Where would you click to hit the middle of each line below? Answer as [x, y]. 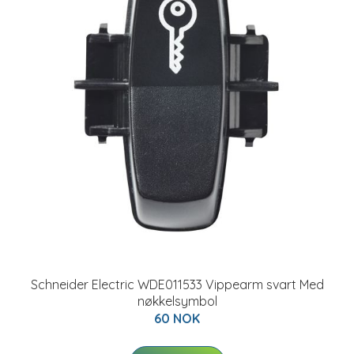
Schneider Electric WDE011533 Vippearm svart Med [177, 284]
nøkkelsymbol [177, 301]
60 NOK [177, 318]
